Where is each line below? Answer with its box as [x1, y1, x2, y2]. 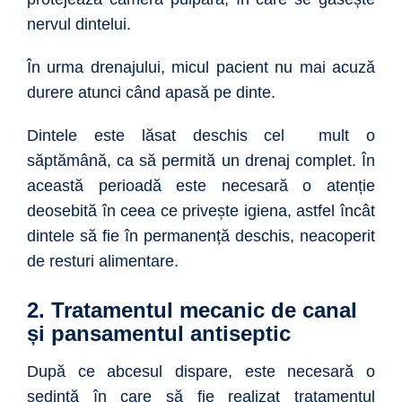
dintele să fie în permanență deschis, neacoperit [27, 227, 375, 246]
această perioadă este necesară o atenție [27, 177, 375, 196]
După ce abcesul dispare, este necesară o [27, 363, 375, 381]
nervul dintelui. [27, 15, 135, 34]
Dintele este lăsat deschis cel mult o [27, 127, 375, 145]
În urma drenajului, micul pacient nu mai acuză [27, 58, 375, 77]
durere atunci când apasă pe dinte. [27, 83, 280, 102]
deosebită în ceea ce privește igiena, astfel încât [27, 202, 375, 221]
